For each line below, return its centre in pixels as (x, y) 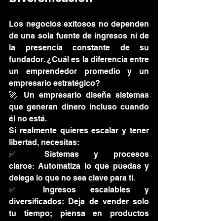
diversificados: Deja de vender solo (79, 202)
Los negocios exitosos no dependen (79, 24)
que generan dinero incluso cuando (79, 107)
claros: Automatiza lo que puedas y (79, 166)
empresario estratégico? (55, 83)
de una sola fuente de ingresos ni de (79, 36)
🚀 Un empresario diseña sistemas (79, 95)
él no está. (28, 119)
